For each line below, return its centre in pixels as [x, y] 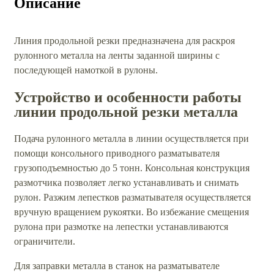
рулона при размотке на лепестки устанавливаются [121, 226]
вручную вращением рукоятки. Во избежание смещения [131, 212]
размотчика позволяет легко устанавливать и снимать [126, 182]
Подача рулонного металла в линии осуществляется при [131, 138]
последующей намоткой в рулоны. [86, 70]
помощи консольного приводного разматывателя [117, 153]
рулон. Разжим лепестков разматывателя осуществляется [132, 197]
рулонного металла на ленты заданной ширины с [117, 55]
